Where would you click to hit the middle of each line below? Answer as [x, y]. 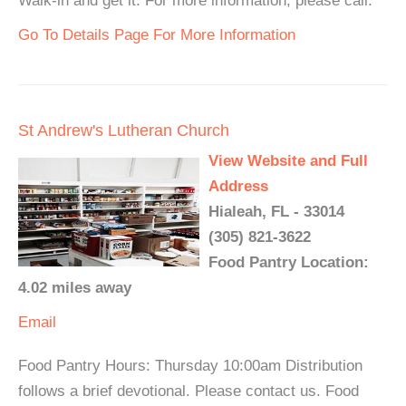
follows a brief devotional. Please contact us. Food [188, 391]
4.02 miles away [75, 288]
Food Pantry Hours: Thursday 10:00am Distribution [190, 366]
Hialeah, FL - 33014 [276, 212]
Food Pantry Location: [289, 262]
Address [238, 186]
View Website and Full [288, 161]
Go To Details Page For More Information [157, 35]
